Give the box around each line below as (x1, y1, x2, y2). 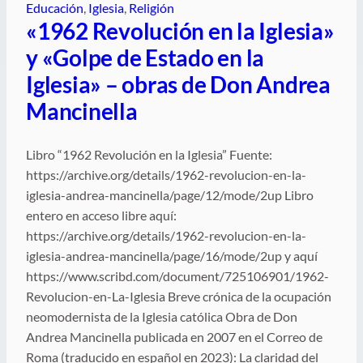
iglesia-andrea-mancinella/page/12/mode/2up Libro (26, 186, 314, 203)
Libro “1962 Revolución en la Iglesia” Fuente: (26, 146, 272, 162)
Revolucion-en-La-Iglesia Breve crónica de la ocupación (26, 288, 331, 304)
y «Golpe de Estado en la (26, 43, 265, 71)
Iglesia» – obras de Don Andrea (26, 70, 331, 98)
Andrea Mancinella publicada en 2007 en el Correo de (26, 328, 322, 344)
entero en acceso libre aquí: (26, 207, 177, 223)
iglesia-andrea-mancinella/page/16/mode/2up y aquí (26, 247, 318, 263)
